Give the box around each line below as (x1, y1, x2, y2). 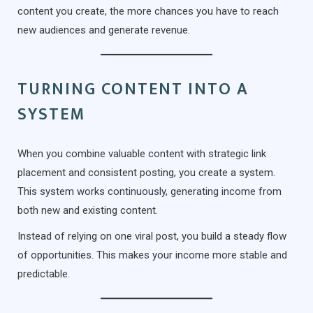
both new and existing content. (17, 203, 158, 217)
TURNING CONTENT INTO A (17, 75, 249, 103)
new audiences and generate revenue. (17, 23, 190, 36)
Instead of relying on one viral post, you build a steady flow (17, 229, 286, 242)
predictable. (17, 267, 70, 280)
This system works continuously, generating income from (17, 184, 282, 198)
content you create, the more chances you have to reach (17, 4, 279, 17)
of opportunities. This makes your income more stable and (17, 248, 287, 261)
